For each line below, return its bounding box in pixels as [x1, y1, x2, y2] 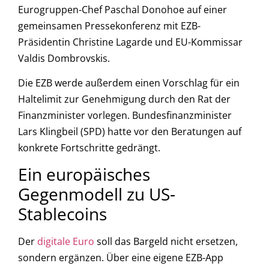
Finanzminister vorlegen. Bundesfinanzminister [18, 109, 232, 122]
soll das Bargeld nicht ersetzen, [94, 235, 238, 249]
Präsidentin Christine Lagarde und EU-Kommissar [18, 35, 243, 49]
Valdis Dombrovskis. [18, 51, 110, 65]
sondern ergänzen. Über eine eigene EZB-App [18, 251, 223, 265]
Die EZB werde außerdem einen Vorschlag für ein [18, 76, 240, 90]
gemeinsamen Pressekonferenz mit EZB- [18, 19, 201, 32]
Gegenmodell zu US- [18, 183, 175, 206]
